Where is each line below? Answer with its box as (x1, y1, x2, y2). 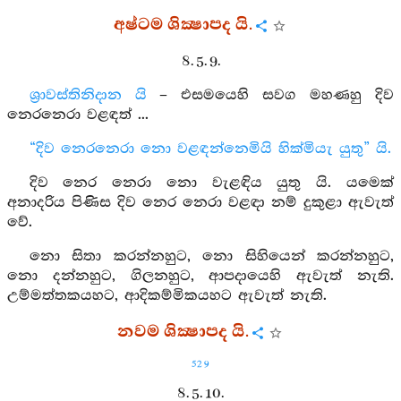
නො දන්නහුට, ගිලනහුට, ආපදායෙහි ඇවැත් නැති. (7, 268, 394, 285)
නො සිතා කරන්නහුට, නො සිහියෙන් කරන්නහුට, (29, 248, 394, 265)
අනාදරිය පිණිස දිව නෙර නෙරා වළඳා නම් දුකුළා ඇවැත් (7, 194, 394, 211)
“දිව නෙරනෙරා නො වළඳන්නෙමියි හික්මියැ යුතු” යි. (29, 141, 391, 158)
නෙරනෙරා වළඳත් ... (7, 107, 149, 124)
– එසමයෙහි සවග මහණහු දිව (146, 87, 395, 104)
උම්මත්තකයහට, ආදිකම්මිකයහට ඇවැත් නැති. (7, 287, 327, 304)
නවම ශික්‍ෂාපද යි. (116, 320, 249, 344)
